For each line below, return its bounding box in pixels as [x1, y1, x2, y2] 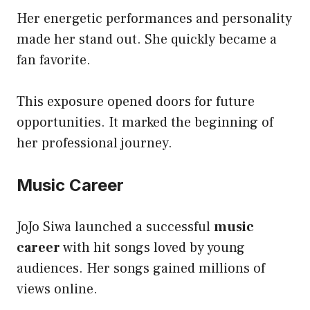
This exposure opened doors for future [17, 92, 255, 111]
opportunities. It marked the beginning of [17, 113, 273, 131]
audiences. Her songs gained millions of [17, 259, 265, 277]
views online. [17, 280, 98, 298]
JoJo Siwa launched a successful [17, 217, 214, 236]
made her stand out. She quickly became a [17, 30, 277, 48]
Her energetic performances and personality [17, 9, 292, 28]
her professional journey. [17, 134, 172, 152]
